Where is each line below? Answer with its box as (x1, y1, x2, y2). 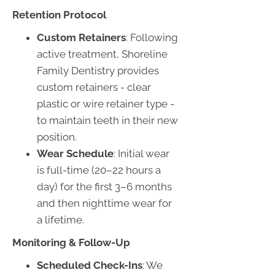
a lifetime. (37, 213, 84, 226)
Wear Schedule (37, 147, 114, 160)
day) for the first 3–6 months (37, 180, 172, 193)
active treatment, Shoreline (37, 47, 168, 60)
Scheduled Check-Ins (37, 258, 142, 271)
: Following (126, 31, 178, 44)
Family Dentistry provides (37, 64, 159, 77)
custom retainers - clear (37, 80, 151, 93)
